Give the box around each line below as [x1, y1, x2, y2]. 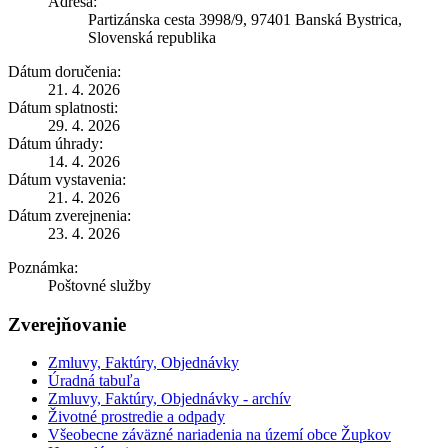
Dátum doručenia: [8, 62, 121, 80]
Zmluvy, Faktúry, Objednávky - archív [48, 390, 291, 408]
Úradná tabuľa [48, 372, 140, 390]
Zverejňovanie [8, 313, 126, 335]
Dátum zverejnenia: [8, 206, 131, 224]
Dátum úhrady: [8, 134, 103, 152]
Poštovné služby [48, 276, 151, 294]
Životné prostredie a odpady [48, 408, 225, 426]
